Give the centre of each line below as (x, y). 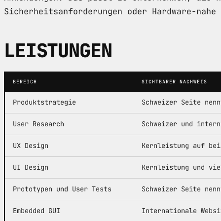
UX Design (31, 145)
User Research (38, 124)
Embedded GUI (37, 210)
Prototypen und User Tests (62, 189)
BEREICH (25, 81)
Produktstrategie (44, 102)
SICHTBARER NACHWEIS (174, 81)
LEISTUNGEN (58, 50)
